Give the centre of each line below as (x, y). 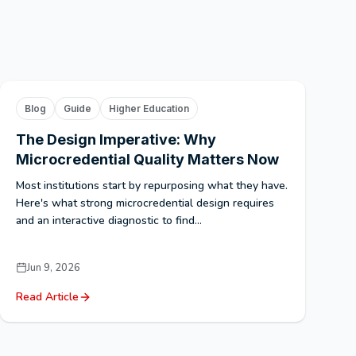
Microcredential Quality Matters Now (147, 159)
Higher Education (149, 108)
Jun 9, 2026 (54, 267)
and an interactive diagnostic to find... (109, 220)
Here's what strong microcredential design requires (145, 203)
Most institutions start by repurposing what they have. (152, 185)
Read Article (47, 296)
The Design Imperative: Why (116, 139)
